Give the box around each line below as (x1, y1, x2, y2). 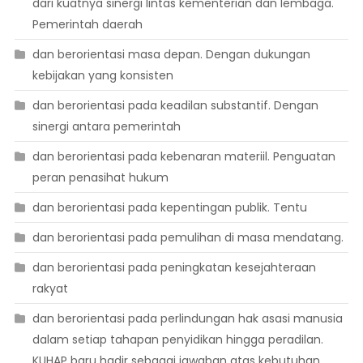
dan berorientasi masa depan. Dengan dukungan (32, 45, 310, 62)
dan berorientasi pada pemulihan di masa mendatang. (32, 228, 344, 246)
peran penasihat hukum (32, 169, 169, 186)
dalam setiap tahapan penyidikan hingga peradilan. (32, 331, 323, 348)
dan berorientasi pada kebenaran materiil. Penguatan (32, 147, 335, 164)
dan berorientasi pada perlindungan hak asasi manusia (32, 310, 343, 327)
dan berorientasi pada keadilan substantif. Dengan (32, 96, 318, 113)
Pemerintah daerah (32, 15, 143, 32)
